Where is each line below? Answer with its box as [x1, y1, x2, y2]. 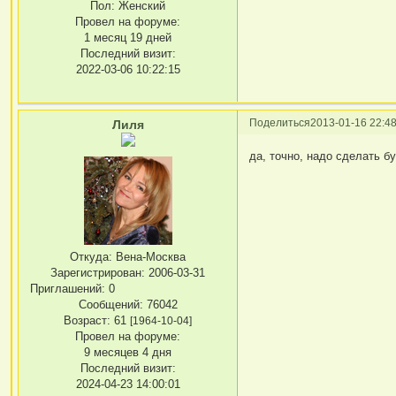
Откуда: [70, 249, 113, 263]
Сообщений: [78, 297, 143, 311]
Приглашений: [30, 281, 106, 295]
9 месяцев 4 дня [84, 345, 172, 359]
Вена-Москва [112, 249, 187, 263]
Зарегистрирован [50, 265, 142, 279]
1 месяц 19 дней [84, 30, 172, 44]
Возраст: [64, 313, 111, 327]
